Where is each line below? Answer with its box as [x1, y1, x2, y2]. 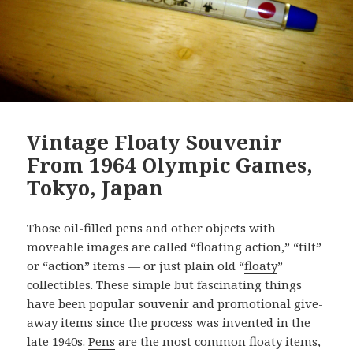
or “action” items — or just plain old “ [27, 258, 245, 274]
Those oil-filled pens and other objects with [27, 220, 277, 236]
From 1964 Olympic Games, [27, 150, 314, 180]
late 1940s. [27, 333, 89, 350]
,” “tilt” [281, 239, 322, 255]
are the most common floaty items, [115, 333, 321, 350]
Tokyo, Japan [27, 173, 164, 203]
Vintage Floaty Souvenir [27, 128, 282, 157]
